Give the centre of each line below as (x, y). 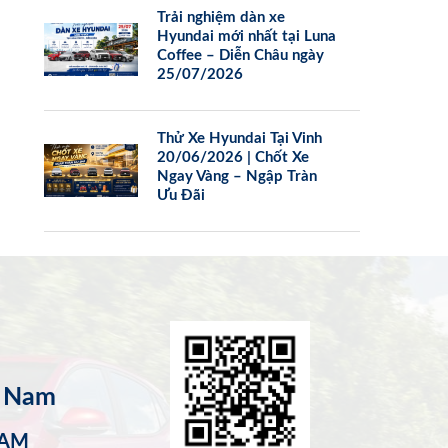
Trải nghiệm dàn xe (221, 17)
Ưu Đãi (181, 195)
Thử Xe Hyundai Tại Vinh (240, 138)
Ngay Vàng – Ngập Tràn (237, 176)
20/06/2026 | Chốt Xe (233, 157)
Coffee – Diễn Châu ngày (241, 55)
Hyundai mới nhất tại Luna (247, 36)
